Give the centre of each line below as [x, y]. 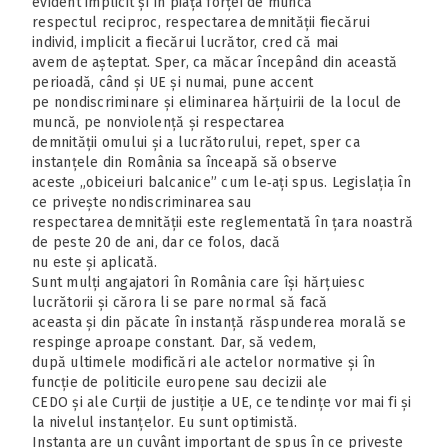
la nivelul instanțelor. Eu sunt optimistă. [165, 422]
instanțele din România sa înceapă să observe [184, 162]
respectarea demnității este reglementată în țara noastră [222, 222]
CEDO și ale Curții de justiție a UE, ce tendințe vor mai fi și [222, 402]
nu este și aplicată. [94, 262]
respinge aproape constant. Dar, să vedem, [174, 342]
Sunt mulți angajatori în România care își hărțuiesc [198, 282]
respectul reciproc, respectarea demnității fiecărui [201, 22]
